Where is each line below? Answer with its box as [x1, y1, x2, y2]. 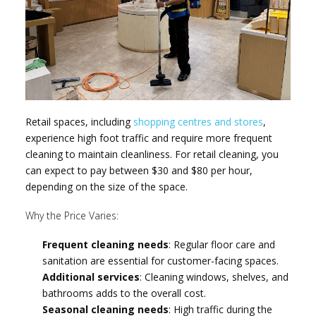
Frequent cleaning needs [42, 238, 169, 252]
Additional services [42, 270, 140, 284]
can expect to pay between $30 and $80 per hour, [25, 163, 253, 177]
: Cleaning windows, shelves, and [139, 270, 288, 284]
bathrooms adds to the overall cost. [42, 286, 206, 300]
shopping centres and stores [133, 114, 264, 128]
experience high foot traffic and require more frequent [25, 130, 273, 145]
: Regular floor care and [168, 238, 275, 252]
